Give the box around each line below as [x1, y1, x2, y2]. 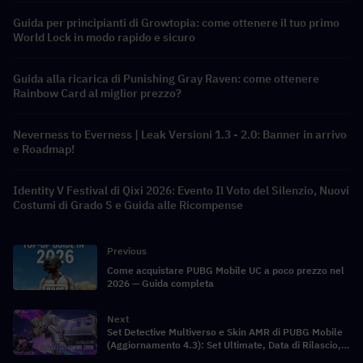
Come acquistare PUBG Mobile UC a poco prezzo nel [107, 263, 344, 276]
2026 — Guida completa [107, 276, 214, 289]
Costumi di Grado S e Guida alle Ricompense [13, 197, 243, 212]
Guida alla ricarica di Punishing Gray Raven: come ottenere [13, 70, 319, 86]
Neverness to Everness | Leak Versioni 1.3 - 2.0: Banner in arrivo [13, 126, 347, 142]
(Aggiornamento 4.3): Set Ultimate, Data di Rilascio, [107, 338, 341, 351]
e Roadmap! [13, 141, 75, 156]
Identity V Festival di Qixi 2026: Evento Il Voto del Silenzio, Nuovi [13, 182, 349, 198]
